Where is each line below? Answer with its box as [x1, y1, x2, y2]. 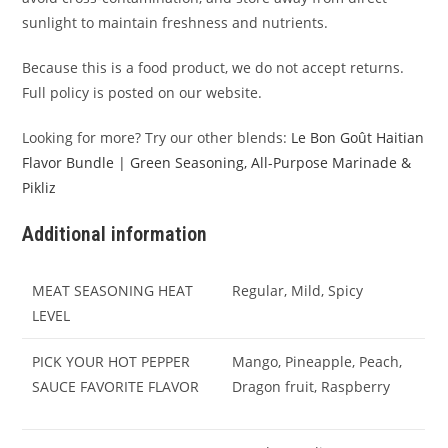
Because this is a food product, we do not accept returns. [22, 57, 405, 77]
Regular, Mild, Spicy [232, 280, 364, 300]
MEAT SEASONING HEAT [32, 280, 194, 300]
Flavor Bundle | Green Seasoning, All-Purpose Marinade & [22, 152, 412, 172]
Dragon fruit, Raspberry [232, 376, 391, 396]
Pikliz [22, 177, 57, 197]
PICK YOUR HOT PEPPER [32, 351, 191, 371]
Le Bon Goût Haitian [291, 127, 425, 147]
